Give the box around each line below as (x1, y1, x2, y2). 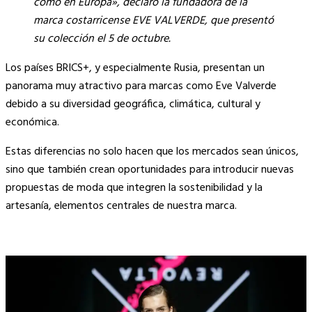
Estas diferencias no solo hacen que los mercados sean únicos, (6, 143, 299, 162)
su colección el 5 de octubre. (33, 30, 171, 49)
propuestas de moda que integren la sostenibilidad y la (6, 179, 263, 198)
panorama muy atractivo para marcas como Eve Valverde (6, 77, 276, 96)
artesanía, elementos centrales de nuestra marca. (6, 197, 237, 216)
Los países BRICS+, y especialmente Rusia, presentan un (6, 59, 265, 78)
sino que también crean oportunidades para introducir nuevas (6, 161, 294, 180)
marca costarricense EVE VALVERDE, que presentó (33, 12, 274, 31)
